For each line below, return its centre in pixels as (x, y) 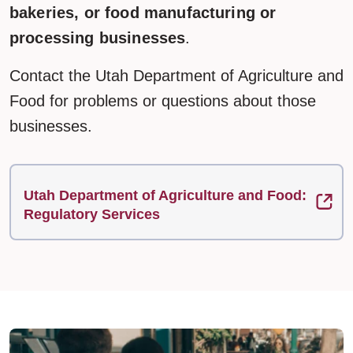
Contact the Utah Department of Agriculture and (176, 76)
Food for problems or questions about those (163, 101)
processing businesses (98, 38)
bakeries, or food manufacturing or (143, 13)
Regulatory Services (92, 214)
